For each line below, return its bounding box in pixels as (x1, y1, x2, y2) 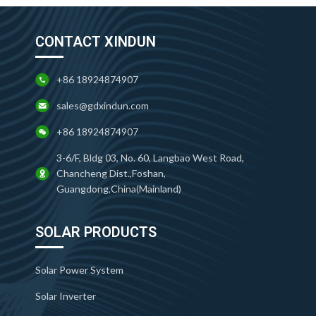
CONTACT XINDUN (35, 33, 157, 51)
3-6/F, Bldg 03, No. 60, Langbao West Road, (56, 152, 245, 164)
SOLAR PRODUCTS (35, 224, 157, 241)
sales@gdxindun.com (56, 99, 150, 112)
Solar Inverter (35, 290, 97, 303)
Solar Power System (35, 264, 124, 276)
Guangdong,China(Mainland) (56, 183, 182, 195)
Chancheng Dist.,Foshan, (56, 167, 166, 180)
